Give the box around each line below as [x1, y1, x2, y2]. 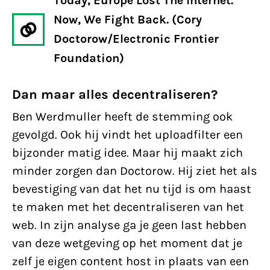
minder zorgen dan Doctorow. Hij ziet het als [12, 164, 257, 178]
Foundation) [54, 51, 124, 65]
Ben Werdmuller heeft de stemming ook [12, 110, 233, 124]
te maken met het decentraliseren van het [12, 200, 244, 214]
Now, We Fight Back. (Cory [54, 13, 202, 27]
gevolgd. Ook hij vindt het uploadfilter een [12, 128, 243, 142]
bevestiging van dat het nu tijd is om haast [12, 182, 251, 196]
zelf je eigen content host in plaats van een [12, 254, 249, 268]
